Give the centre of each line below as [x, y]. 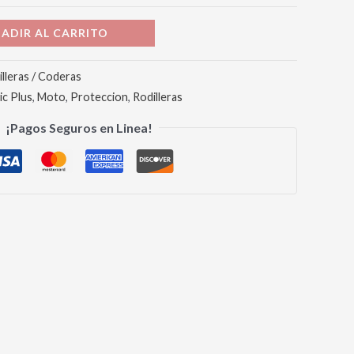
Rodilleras [158, 96]
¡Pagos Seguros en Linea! [79, 128]
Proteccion [99, 96]
